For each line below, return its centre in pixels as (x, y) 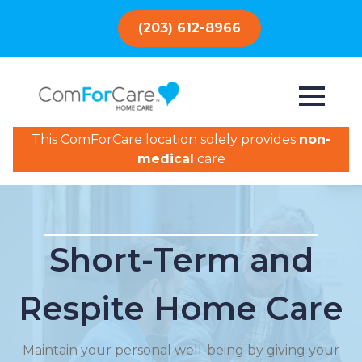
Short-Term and (181, 260)
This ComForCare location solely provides (165, 140)
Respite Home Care (181, 309)
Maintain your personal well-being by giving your (181, 351)
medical (165, 159)
